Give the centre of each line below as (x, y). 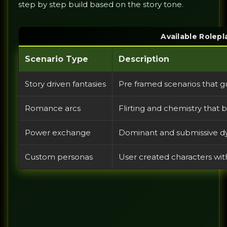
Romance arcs (53, 108)
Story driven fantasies (65, 84)
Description (144, 59)
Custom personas (59, 157)
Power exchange (58, 133)
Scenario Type (56, 59)
